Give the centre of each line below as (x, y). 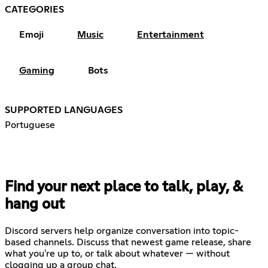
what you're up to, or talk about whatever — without (117, 253)
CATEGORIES (34, 9)
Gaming (37, 70)
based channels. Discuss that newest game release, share (128, 242)
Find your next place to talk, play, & (124, 187)
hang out (35, 204)
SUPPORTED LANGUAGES (64, 110)
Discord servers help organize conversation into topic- (122, 231)
